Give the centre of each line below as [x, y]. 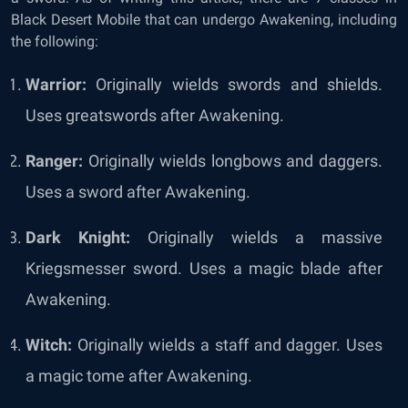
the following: [55, 41]
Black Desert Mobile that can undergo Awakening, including [204, 19]
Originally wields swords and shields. [240, 84]
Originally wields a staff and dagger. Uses [230, 344]
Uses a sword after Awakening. [138, 191]
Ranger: [57, 160]
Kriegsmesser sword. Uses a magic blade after [204, 268]
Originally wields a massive [265, 237]
